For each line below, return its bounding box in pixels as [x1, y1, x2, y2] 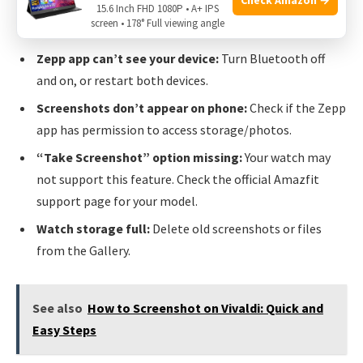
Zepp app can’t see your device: [36, 49, 219, 66]
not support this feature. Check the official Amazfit [36, 170, 319, 187]
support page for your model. [36, 192, 198, 209]
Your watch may [242, 148, 331, 165]
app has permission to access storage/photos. [36, 121, 292, 138]
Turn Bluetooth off [219, 49, 325, 66]
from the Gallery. [36, 241, 130, 258]
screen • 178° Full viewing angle [90, 16, 224, 30]
